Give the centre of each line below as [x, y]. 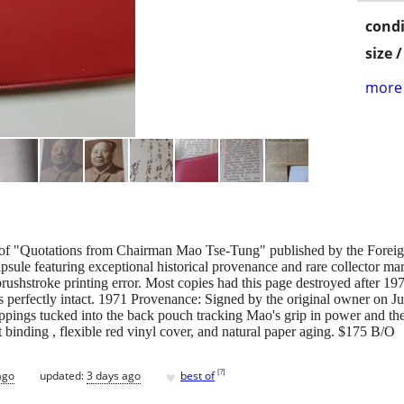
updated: [63, 375]
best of [197, 375]
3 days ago [114, 375]
